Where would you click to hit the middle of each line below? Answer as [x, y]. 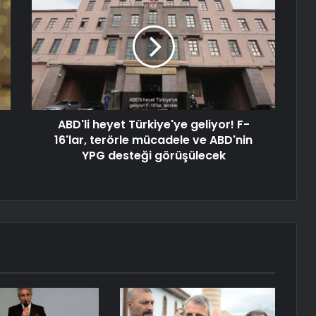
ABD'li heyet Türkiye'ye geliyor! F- [153, 125]
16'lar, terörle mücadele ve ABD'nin [153, 140]
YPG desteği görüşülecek [153, 156]
